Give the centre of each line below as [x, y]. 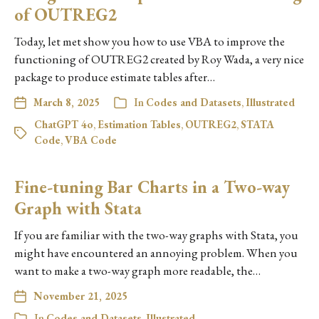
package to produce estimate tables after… [115, 77]
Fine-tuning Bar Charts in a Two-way [152, 187]
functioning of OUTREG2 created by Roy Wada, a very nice [159, 59]
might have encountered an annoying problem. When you [156, 253]
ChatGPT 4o [64, 125]
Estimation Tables [139, 125]
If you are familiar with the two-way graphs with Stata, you [156, 235]
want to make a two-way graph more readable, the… [137, 271]
